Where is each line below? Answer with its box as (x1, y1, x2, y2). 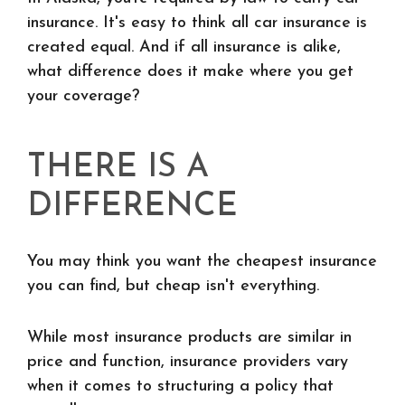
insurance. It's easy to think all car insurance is (27, 14, 367, 32)
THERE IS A (27, 152, 209, 184)
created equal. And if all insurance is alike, (27, 39, 341, 56)
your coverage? (27, 88, 139, 105)
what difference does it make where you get (27, 63, 353, 80)
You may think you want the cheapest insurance (27, 253, 377, 270)
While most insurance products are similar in (27, 329, 352, 346)
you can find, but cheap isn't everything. (27, 278, 319, 295)
